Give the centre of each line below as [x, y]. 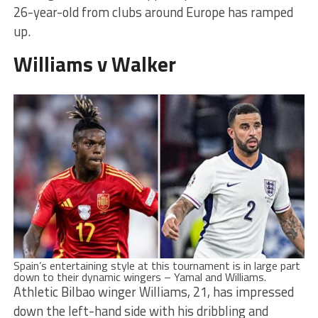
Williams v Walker [94, 64]
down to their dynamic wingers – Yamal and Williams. [139, 276]
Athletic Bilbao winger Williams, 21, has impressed [153, 291]
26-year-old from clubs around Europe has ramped [153, 12]
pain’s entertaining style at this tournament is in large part [160, 265]
